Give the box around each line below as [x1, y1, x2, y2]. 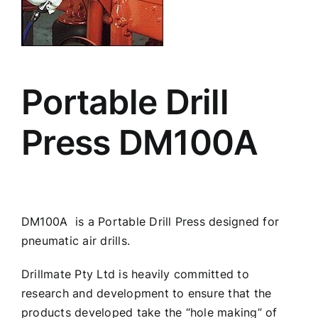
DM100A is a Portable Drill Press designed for [21, 214, 280, 229]
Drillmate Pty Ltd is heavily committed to [21, 267, 249, 281]
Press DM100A [21, 121, 258, 163]
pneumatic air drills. [21, 234, 131, 248]
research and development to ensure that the [21, 286, 272, 300]
